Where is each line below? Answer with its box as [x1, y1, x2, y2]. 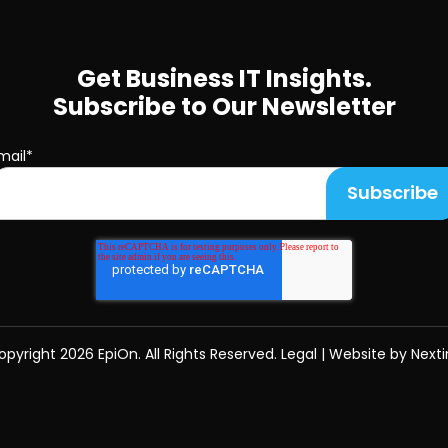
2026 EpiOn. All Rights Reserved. [59, 343, 281, 364]
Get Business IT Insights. [76, 61, 372, 95]
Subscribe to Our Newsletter [52, 89, 396, 123]
